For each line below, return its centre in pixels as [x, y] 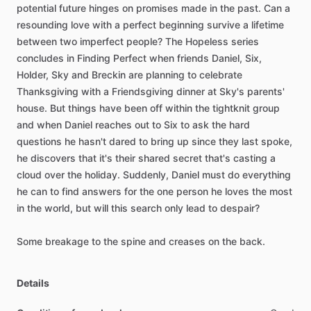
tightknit [231, 108]
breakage [67, 241]
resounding [42, 25]
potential [36, 8]
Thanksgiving [48, 91]
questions [39, 141]
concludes [40, 58]
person [192, 191]
